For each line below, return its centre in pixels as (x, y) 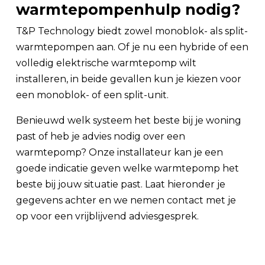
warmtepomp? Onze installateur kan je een (119, 152)
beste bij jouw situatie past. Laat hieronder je (121, 184)
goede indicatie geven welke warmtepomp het (127, 168)
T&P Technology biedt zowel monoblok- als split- (132, 31)
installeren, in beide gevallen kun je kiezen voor (129, 79)
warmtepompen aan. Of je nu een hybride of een (132, 47)
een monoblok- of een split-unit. (92, 95)
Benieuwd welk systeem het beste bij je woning (129, 120)
